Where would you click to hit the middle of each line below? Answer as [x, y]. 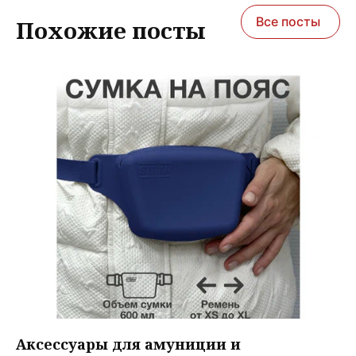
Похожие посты [111, 30]
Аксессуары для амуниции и [128, 344]
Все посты [288, 21]
